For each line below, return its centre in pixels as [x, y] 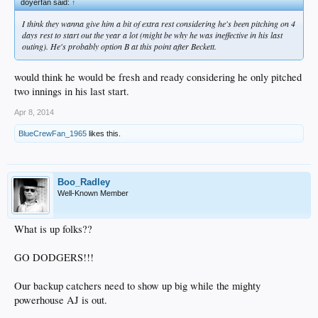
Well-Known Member [93, 193]
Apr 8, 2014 [34, 113]
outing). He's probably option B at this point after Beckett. [119, 46]
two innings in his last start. [72, 92]
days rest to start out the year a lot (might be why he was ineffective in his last [152, 34]
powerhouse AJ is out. [61, 300]
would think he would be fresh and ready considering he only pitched [158, 77]
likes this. [104, 134]
